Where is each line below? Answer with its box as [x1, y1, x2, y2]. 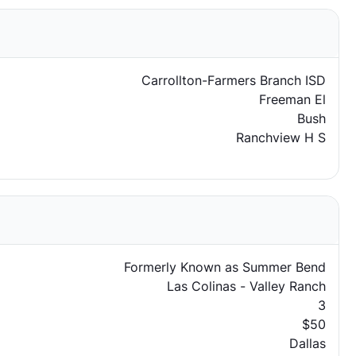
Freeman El [258, 91, 326, 107]
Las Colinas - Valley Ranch [166, 278, 326, 294]
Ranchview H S [235, 130, 326, 145]
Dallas [288, 335, 326, 351]
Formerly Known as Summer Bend [123, 259, 326, 275]
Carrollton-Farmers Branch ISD [141, 72, 326, 88]
